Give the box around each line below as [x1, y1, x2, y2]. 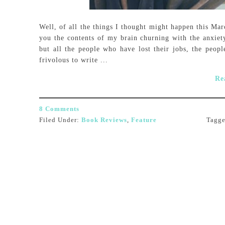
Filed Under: [39, 116, 81, 124]
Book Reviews [81, 116, 127, 124]
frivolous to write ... [39, 56, 108, 64]
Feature [131, 116, 157, 124]
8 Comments [39, 105, 79, 113]
